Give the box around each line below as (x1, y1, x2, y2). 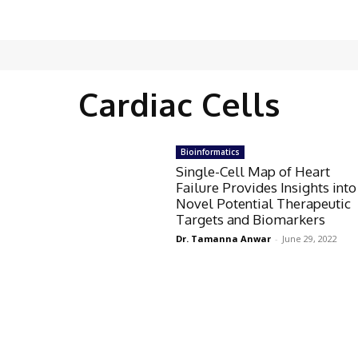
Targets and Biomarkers (176, 211, 326, 228)
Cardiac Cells (78, 84, 280, 124)
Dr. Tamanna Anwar (176, 233, 272, 245)
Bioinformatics (181, 146, 241, 157)
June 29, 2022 (282, 233, 338, 245)
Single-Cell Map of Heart (176, 163, 331, 180)
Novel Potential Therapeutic (176, 195, 352, 212)
